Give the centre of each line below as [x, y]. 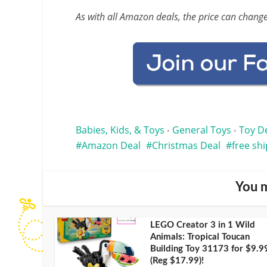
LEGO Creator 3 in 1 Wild [203, 225]
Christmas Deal [186, 145]
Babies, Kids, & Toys [120, 130]
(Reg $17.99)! [177, 260]
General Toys [202, 130]
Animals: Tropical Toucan [200, 237]
